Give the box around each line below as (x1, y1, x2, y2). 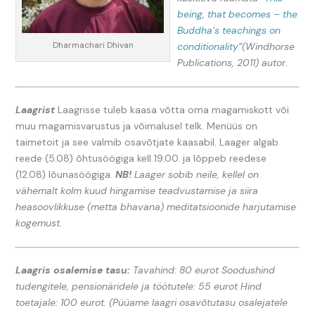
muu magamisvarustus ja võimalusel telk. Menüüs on (15, 119, 258, 132)
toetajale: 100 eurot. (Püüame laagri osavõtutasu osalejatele (15, 296, 288, 309)
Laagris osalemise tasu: (15, 264, 131, 277)
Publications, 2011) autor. (177, 56, 288, 69)
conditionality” (177, 39, 243, 53)
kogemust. (15, 216, 63, 229)
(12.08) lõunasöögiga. (15, 167, 116, 181)
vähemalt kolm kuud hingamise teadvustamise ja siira (15, 184, 259, 197)
